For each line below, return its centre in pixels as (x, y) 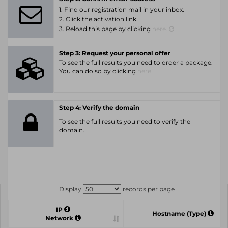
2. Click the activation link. (98, 19)
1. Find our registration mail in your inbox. (122, 9)
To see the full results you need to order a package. (136, 62)
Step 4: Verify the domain (99, 108)
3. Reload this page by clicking (106, 29)
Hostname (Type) (180, 213)
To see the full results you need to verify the (125, 121)
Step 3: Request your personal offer (115, 53)
